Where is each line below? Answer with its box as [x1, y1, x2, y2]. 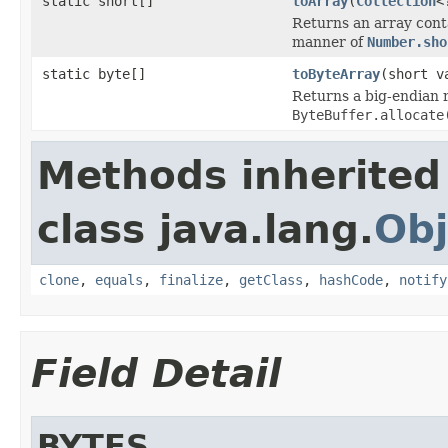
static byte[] [42, 65, 146, 82]
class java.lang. [37, 206, 374, 252]
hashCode [319, 271, 383, 288]
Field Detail [31, 350, 281, 396]
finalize [159, 271, 223, 288]
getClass [239, 271, 303, 288]
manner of [292, 33, 367, 50]
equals [95, 271, 143, 288]
